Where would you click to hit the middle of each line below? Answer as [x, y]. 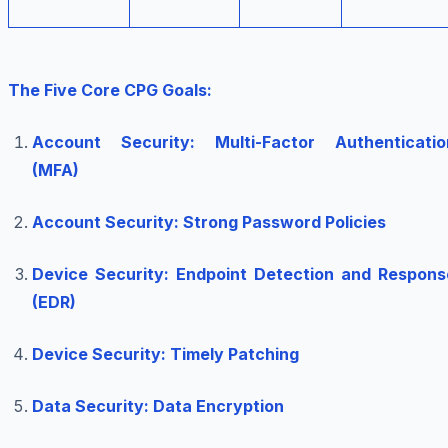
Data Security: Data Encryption [158, 406]
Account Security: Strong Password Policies [209, 222]
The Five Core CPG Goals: [110, 90]
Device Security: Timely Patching [165, 354]
